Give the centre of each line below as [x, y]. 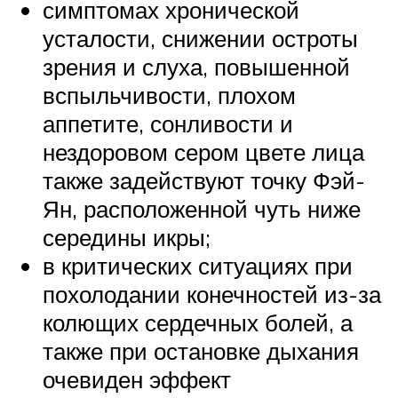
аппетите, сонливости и [168, 123]
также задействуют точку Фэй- [204, 180]
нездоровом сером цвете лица [203, 151]
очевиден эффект [137, 379]
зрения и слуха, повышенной [196, 66]
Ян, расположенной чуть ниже [202, 208]
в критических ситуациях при [198, 265]
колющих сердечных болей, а [198, 322]
